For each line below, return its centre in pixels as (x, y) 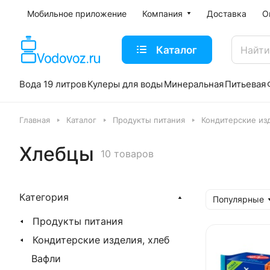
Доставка (227, 14)
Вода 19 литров (53, 84)
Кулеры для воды (125, 84)
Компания (162, 14)
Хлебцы (57, 154)
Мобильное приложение (77, 14)
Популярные (238, 199)
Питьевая (245, 84)
